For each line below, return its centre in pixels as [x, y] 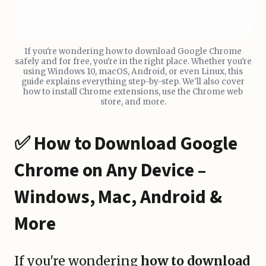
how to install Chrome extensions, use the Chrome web [133, 91]
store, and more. [133, 102]
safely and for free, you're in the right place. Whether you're [133, 61]
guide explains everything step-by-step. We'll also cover [133, 81]
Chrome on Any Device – [110, 170]
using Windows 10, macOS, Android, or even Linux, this [133, 71]
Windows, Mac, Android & [118, 197]
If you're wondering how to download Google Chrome [133, 51]
